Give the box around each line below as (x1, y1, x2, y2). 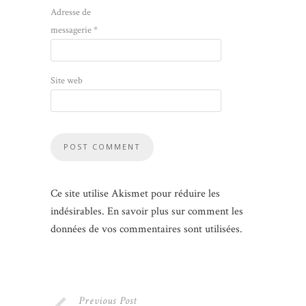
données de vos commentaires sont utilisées (51, 222, 240, 237)
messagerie (51, 24, 94, 37)
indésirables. (51, 204, 107, 219)
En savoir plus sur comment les (107, 204, 243, 219)
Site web (51, 74, 83, 87)
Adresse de (51, 6, 91, 19)
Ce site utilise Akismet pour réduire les (51, 186, 220, 201)
